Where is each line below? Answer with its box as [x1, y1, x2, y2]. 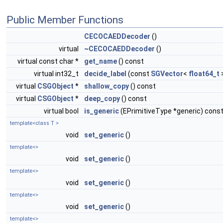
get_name [84, 57, 117, 66]
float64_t [189, 70, 220, 78]
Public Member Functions [6, 14, 123, 26]
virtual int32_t [34, 70, 80, 78]
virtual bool [44, 107, 80, 115]
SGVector [151, 70, 183, 78]
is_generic [84, 107, 119, 115]
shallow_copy [84, 82, 129, 91]
